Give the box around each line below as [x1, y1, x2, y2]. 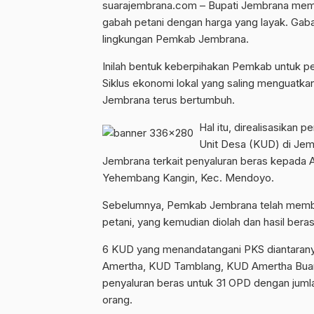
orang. [102, 292, 132, 306]
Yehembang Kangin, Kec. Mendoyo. [102, 170, 274, 184]
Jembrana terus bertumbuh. [102, 93, 235, 107]
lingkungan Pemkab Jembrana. [102, 32, 249, 46]
